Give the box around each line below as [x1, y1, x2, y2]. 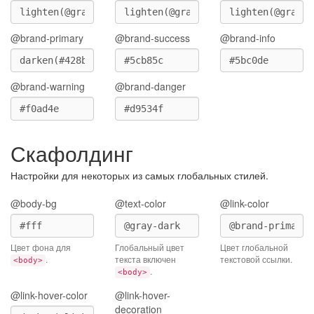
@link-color [219, 196, 269, 210]
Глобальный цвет [115, 241, 185, 253]
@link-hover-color [11, 288, 88, 302]
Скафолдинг [11, 138, 133, 168]
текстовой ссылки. [219, 253, 292, 265]
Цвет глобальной [219, 241, 288, 253]
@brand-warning [11, 79, 85, 93]
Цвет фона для [11, 241, 71, 253]
